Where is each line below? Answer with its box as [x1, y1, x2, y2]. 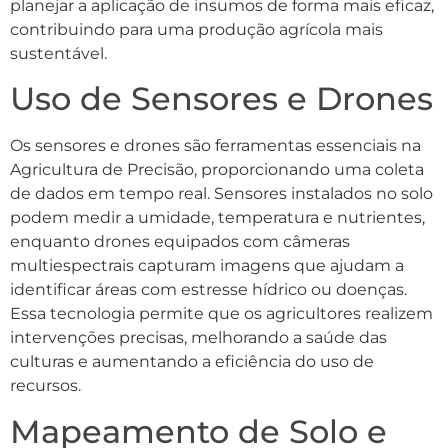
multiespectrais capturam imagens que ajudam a [10, 256, 404, 276]
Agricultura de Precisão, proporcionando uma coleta [10, 160, 424, 180]
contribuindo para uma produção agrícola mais [10, 20, 383, 40]
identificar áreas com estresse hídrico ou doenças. [10, 280, 407, 300]
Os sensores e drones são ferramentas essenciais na [10, 136, 421, 156]
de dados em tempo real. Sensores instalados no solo [10, 184, 433, 204]
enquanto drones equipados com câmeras [10, 232, 350, 252]
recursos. [10, 376, 81, 396]
